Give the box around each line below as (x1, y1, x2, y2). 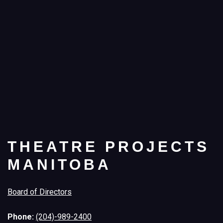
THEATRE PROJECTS (7, 138, 210, 155)
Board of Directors (7, 187, 72, 197)
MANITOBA (7, 156, 111, 173)
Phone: (7, 212, 36, 222)
